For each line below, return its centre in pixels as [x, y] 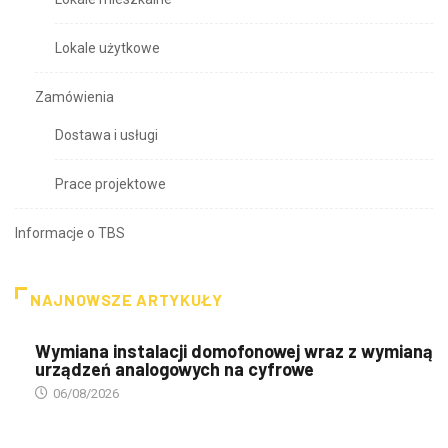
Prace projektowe [110, 184]
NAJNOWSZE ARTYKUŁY [126, 300]
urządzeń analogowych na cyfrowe [174, 369]
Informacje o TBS [70, 233]
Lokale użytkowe [107, 48]
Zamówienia [74, 97]
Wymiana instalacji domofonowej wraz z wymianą [234, 351]
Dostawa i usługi [106, 135]
